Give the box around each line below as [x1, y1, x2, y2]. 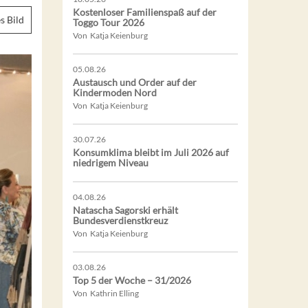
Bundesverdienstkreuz [73, 214, 168, 226]
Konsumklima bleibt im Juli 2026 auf [73, 146, 229, 158]
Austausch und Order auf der [73, 76, 197, 88]
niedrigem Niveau [73, 156, 148, 168]
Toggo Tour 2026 [73, 16, 144, 28]
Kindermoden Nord [73, 86, 157, 98]
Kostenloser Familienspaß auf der [73, 5, 217, 18]
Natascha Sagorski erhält [73, 203, 178, 216]
